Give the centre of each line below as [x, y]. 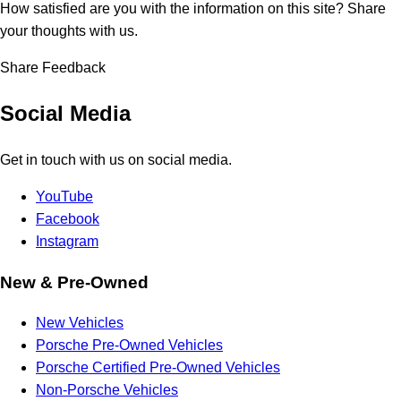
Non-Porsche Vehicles [107, 390]
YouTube [64, 196]
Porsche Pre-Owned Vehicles [129, 346]
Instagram [67, 241]
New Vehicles [80, 323]
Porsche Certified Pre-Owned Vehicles [158, 368]
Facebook [68, 218]
